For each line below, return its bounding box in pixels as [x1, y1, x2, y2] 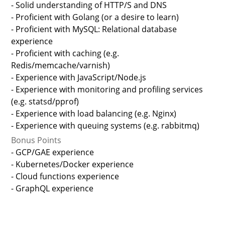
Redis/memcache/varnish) [11, 60, 110, 71]
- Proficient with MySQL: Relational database [11, 24, 177, 35]
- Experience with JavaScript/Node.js [11, 72, 147, 83]
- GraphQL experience [11, 182, 94, 194]
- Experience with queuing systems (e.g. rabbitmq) [11, 120, 200, 132]
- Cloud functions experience [11, 170, 120, 182]
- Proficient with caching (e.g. [11, 48, 120, 59]
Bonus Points [11, 134, 62, 146]
